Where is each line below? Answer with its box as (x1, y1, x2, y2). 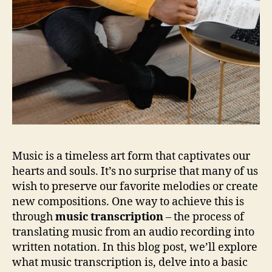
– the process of (163, 210, 244, 225)
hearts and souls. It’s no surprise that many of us (12, 165, 258, 179)
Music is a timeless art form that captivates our (12, 149, 250, 164)
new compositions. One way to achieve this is (12, 195, 244, 209)
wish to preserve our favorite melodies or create (12, 180, 258, 194)
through (12, 210, 55, 225)
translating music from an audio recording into (12, 225, 254, 240)
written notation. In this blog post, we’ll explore (12, 240, 257, 255)
